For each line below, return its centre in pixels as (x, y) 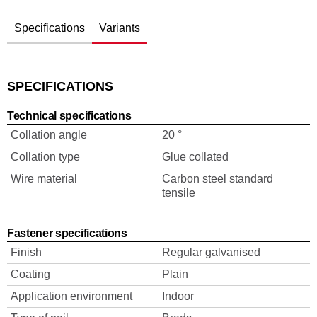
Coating (30, 274)
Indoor (178, 296)
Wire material (44, 179)
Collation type (45, 157)
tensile (179, 193)
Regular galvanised (211, 252)
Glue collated (195, 157)
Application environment (71, 296)
